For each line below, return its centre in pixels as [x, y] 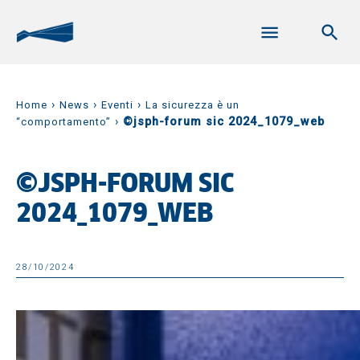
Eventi [117, 105]
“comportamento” [63, 122]
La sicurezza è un [192, 105]
